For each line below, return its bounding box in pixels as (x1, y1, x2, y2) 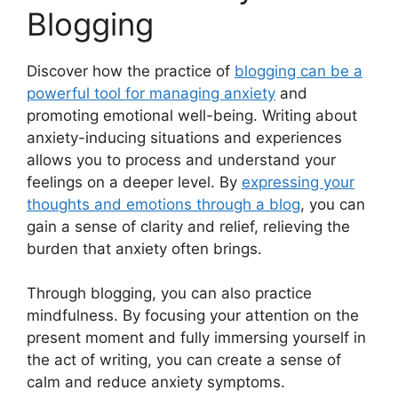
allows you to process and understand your (27, 150, 336, 169)
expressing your (242, 172, 354, 191)
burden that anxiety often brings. (27, 239, 262, 258)
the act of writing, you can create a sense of (27, 351, 341, 370)
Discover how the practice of (27, 61, 235, 80)
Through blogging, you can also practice (27, 284, 312, 303)
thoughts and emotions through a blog (27, 195, 300, 213)
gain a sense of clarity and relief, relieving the (27, 217, 350, 235)
